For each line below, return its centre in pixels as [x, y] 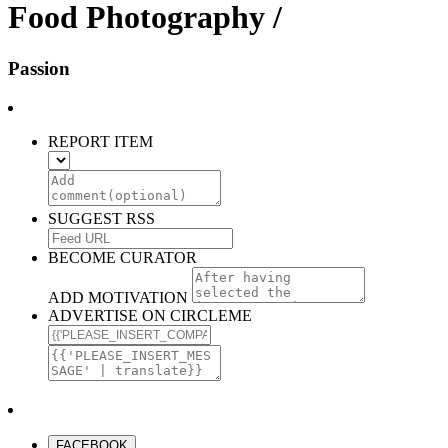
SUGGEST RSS [101, 218]
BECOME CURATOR [122, 257]
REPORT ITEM [100, 141]
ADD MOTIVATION [118, 297]
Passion [39, 68]
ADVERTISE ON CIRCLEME [150, 315]
